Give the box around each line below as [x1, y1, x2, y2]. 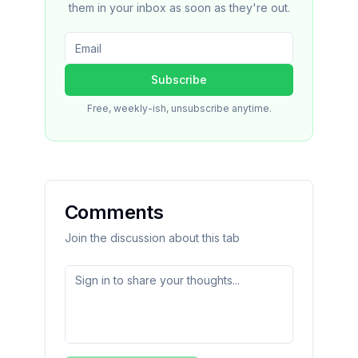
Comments [65, 201, 164, 224]
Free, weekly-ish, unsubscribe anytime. [86, 102, 272, 114]
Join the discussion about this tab [65, 231, 240, 245]
